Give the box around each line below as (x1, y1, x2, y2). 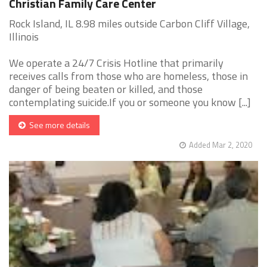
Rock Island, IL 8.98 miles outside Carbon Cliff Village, (9, 15, 250, 32)
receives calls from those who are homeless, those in (9, 68, 248, 85)
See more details (26, 119, 90, 132)
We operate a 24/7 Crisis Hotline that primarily (9, 55, 223, 72)
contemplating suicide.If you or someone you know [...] (9, 94, 251, 111)
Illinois (9, 29, 39, 45)
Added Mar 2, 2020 (189, 139, 252, 151)
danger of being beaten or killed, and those (9, 81, 203, 98)
